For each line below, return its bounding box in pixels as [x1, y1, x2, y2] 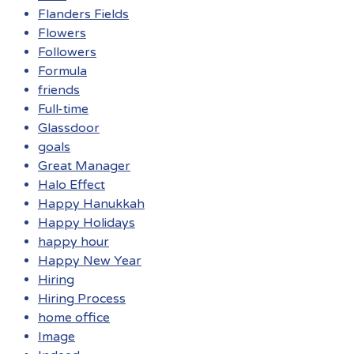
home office [38, 310, 110, 326]
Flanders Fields [38, 6, 129, 23]
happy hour [38, 234, 109, 250]
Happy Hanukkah [38, 196, 145, 213]
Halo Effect [38, 177, 105, 194]
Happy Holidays [38, 215, 135, 232]
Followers [38, 44, 96, 61]
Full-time [38, 101, 88, 118]
